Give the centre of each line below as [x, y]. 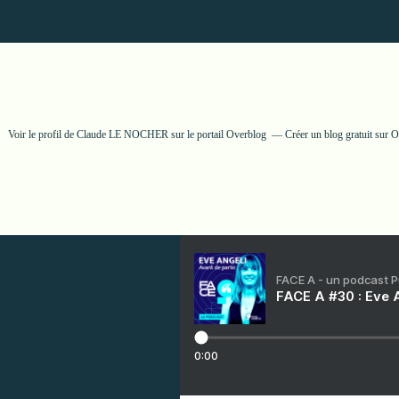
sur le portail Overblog [217, 134]
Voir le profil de [42, 134]
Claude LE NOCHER [122, 134]
